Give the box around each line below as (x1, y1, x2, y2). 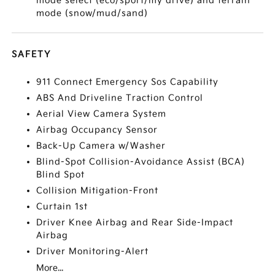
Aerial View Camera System (36, 109, 167, 119)
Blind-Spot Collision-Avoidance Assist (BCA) (36, 157, 246, 167)
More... (36, 263, 64, 273)
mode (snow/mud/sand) (36, 8, 149, 18)
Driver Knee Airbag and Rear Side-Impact (36, 217, 234, 228)
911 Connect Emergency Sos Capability (36, 77, 219, 87)
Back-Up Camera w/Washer (36, 141, 166, 151)
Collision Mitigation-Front (36, 185, 159, 196)
